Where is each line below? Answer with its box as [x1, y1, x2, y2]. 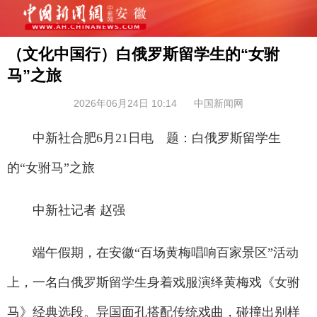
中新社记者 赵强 [7, 203, 125, 217]
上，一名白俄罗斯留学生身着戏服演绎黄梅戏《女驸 [7, 275, 300, 289]
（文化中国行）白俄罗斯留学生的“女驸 [7, 45, 279, 63]
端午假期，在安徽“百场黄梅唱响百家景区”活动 [7, 246, 299, 260]
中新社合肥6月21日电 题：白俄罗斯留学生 [7, 131, 281, 145]
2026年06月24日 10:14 [74, 98, 177, 109]
